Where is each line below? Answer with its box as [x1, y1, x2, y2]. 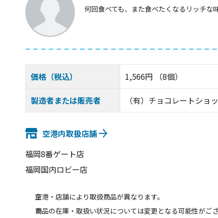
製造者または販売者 [31, 94, 101, 107]
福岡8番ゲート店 [25, 148, 84, 160]
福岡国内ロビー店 [25, 163, 88, 176]
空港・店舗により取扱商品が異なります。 [35, 192, 164, 202]
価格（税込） [31, 71, 77, 83]
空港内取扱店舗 [42, 127, 97, 139]
